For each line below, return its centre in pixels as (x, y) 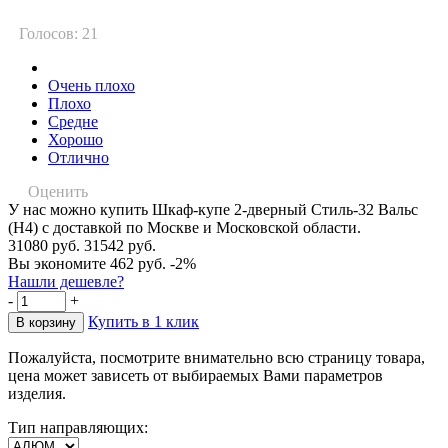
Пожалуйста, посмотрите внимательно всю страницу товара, (216, 357)
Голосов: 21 (58, 33)
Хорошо (75, 139)
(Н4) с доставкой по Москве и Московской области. (184, 227)
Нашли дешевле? (66, 281)
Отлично (78, 157)
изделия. (37, 393)
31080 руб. (44, 245)
